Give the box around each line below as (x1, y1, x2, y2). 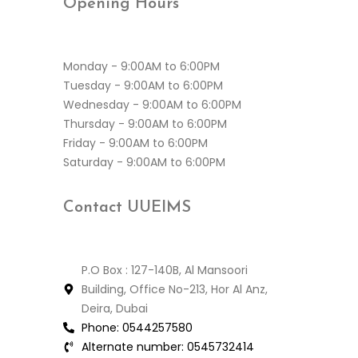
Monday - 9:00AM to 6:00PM (63, 58, 220, 74)
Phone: (81, 319, 119, 336)
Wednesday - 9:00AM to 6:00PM (63, 96, 241, 113)
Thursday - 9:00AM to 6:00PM (63, 115, 227, 132)
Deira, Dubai (81, 300, 148, 316)
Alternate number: (81, 338, 184, 355)
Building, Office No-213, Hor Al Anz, (81, 280, 268, 297)
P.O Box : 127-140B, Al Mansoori (81, 261, 248, 278)
